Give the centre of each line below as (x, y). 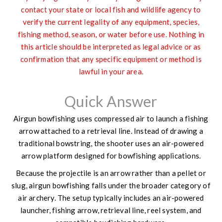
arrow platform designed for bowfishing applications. (111, 155)
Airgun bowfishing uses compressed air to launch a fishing (111, 118)
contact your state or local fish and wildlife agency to (111, 9)
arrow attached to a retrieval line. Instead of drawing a (111, 131)
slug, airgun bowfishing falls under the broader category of (111, 185)
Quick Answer (111, 101)
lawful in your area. (111, 71)
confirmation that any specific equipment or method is (111, 59)
